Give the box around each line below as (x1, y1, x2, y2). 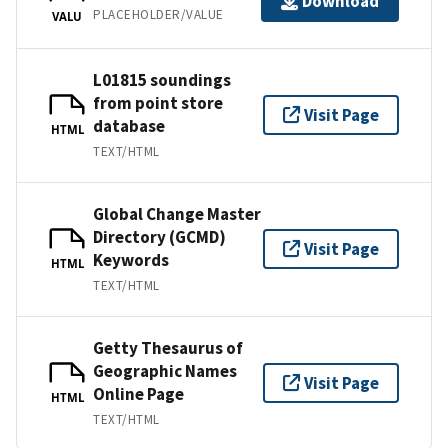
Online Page (93, 382, 184, 405)
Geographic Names (93, 359, 237, 382)
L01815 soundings (93, 68, 231, 91)
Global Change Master (93, 202, 261, 225)
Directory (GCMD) (93, 225, 226, 248)
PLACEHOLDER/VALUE (93, 6, 224, 24)
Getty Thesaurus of (93, 336, 243, 359)
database (93, 114, 165, 137)
